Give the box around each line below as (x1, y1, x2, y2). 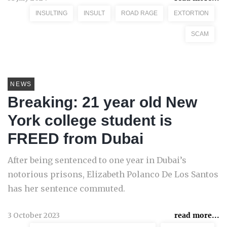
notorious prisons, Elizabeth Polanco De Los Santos (8, 169, 218, 179)
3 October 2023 (8, 211, 60, 220)
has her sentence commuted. (8, 183, 125, 194)
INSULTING (35, 10, 67, 17)
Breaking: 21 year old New (8, 94, 197, 110)
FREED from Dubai (8, 130, 143, 147)
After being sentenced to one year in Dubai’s (8, 155, 186, 165)
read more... (174, 211, 219, 220)
